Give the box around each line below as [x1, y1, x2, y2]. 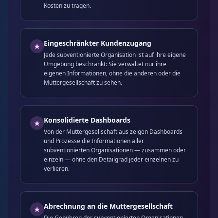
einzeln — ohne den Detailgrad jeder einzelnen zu [44, 155, 179, 163]
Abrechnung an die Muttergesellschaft [44, 201, 173, 211]
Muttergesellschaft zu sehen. [44, 78, 122, 87]
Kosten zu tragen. [44, 1, 91, 10]
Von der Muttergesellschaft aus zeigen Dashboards [44, 127, 182, 136]
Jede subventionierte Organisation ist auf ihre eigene [44, 51, 186, 59]
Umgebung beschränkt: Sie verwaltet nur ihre [44, 60, 166, 68]
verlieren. [44, 164, 70, 173]
